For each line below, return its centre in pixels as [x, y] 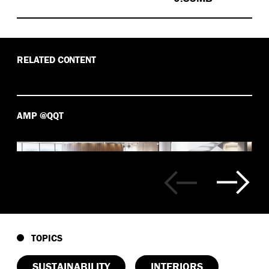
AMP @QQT [40, 115]
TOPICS [46, 238]
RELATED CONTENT [56, 59]
